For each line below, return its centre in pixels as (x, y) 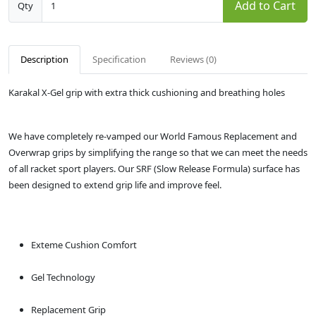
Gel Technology (63, 277)
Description (44, 59)
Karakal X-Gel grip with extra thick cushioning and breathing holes (147, 92)
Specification (119, 59)
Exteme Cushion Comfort (84, 245)
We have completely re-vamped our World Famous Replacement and (153, 136)
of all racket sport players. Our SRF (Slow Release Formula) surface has (154, 169)
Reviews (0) (193, 59)
